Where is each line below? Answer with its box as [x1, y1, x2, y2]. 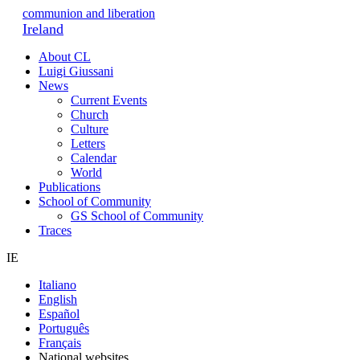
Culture [71, 122, 108, 136]
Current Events [71, 93, 147, 107]
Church [71, 108, 108, 121]
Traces [39, 223, 72, 237]
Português [39, 321, 89, 335]
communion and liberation [22, 6, 155, 20]
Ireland [22, 21, 63, 37]
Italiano [39, 278, 76, 292]
